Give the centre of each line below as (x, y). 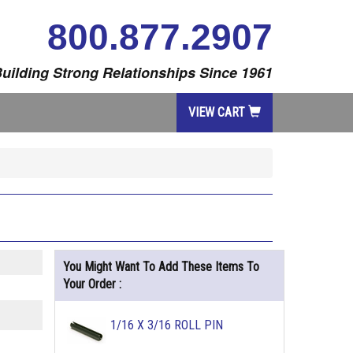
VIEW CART (218, 112)
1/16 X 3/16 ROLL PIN (166, 325)
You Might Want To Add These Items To (161, 267)
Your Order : (92, 284)
